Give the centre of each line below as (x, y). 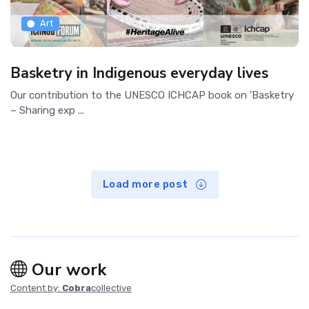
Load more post (146, 184)
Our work (67, 270)
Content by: (36, 288)
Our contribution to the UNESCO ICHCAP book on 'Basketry (152, 95)
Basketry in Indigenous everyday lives (139, 73)
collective (111, 288)
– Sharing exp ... (47, 110)
